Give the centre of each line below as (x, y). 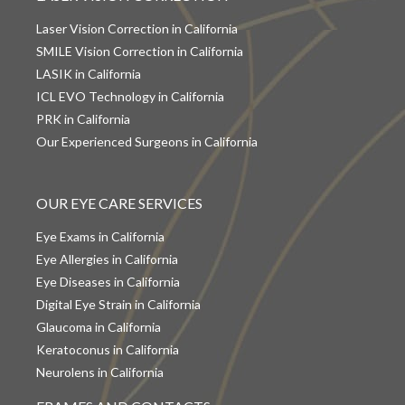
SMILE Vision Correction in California (140, 51)
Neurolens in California (100, 372)
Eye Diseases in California (108, 281)
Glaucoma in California (99, 326)
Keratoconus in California (108, 349)
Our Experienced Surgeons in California (147, 141)
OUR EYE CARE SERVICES (119, 202)
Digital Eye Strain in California (118, 304)
